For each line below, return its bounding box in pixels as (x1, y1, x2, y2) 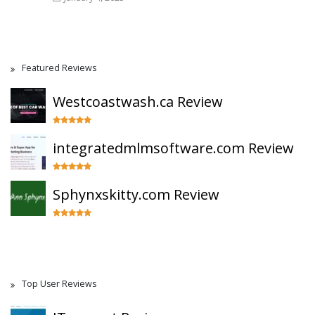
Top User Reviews (22, 278, 96, 290)
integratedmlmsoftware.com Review (53, 139, 294, 157)
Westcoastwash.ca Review (53, 92, 223, 111)
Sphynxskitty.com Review (53, 185, 219, 204)
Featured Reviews (22, 62, 96, 74)
